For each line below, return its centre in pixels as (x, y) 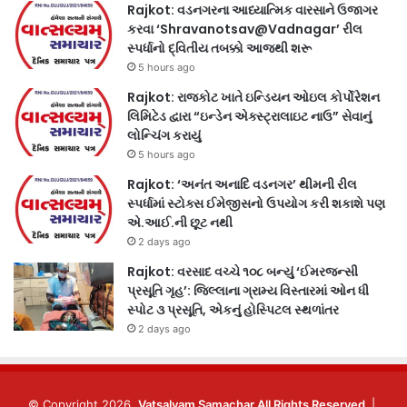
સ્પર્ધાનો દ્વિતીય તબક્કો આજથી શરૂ (219, 48)
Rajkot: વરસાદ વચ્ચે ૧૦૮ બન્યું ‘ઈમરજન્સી (243, 271)
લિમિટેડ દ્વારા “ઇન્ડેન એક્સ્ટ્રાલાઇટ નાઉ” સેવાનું (249, 116)
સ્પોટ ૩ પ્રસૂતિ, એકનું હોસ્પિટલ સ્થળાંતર (233, 309)
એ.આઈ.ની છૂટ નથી (180, 222)
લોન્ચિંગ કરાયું (164, 135)
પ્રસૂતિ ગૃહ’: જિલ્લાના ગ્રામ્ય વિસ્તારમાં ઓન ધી (248, 290)
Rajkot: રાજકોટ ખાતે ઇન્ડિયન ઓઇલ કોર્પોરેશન (253, 97)
